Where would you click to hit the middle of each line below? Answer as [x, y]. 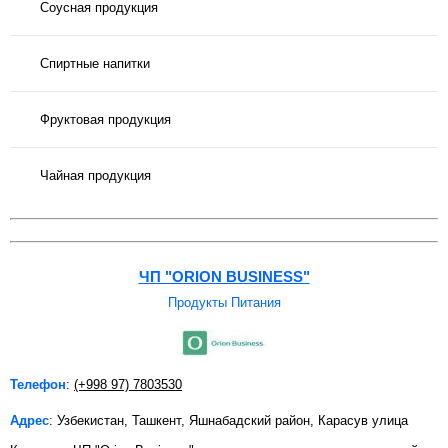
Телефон [38, 385]
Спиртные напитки [95, 63]
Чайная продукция [95, 175]
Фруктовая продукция [105, 119]
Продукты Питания [224, 303]
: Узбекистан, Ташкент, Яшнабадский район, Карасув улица [228, 421]
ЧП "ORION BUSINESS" [224, 277]
